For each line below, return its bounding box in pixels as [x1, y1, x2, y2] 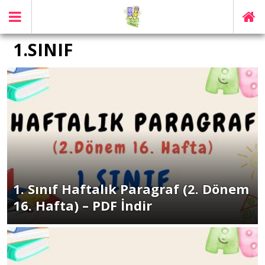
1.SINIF [13, 38, 73, 61]
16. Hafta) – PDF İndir [13, 196, 152, 214]
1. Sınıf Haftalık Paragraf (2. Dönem [13, 180, 249, 198]
